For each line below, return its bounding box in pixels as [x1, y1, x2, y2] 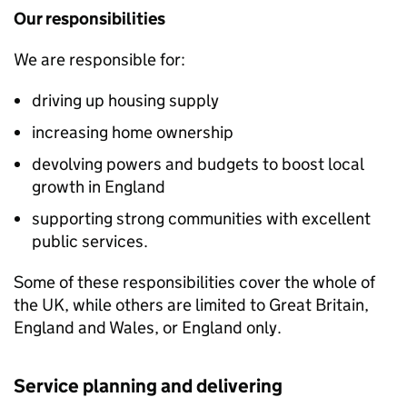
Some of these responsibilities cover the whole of [14, 272, 375, 293]
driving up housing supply [32, 90, 219, 111]
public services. [32, 231, 148, 252]
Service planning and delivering [14, 374, 283, 398]
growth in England [32, 176, 165, 197]
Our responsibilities [14, 8, 165, 29]
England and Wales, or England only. [14, 317, 282, 338]
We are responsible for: [14, 49, 185, 70]
